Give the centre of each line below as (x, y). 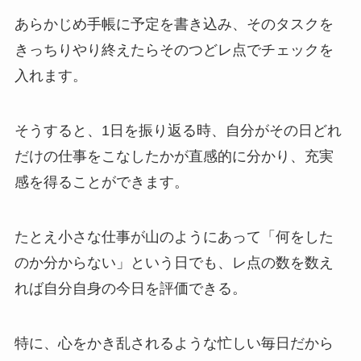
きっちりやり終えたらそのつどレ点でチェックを (174, 50)
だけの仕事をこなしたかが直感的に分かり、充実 (174, 156)
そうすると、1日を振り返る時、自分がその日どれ (178, 130)
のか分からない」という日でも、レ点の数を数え (174, 262)
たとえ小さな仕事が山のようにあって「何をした (174, 237)
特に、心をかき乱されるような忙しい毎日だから (174, 343)
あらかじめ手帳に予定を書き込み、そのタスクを (174, 25)
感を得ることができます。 (101, 182)
